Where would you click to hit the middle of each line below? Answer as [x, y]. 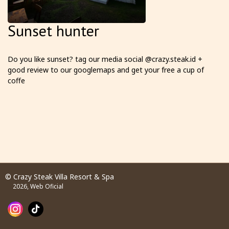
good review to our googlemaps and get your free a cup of [106, 70]
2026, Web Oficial [38, 186]
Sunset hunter [53, 30]
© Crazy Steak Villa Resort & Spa [60, 177]
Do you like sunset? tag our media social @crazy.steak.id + [105, 59]
